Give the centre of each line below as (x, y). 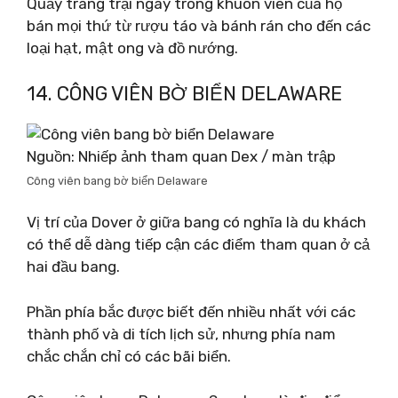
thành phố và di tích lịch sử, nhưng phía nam (181, 334)
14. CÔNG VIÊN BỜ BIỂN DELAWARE (184, 93)
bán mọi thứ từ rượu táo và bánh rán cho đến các (199, 26)
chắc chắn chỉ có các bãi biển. (129, 356)
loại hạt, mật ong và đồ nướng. (132, 48)
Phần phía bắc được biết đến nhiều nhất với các (191, 311)
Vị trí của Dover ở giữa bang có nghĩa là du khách (196, 222)
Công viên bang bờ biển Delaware (117, 180)
